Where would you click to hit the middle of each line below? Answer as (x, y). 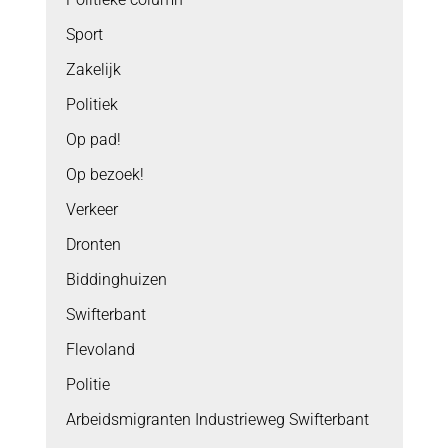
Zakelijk (93, 70)
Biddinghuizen (116, 280)
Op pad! (93, 140)
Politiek (91, 105)
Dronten (93, 245)
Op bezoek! (104, 175)
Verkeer (91, 210)
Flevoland (100, 350)
